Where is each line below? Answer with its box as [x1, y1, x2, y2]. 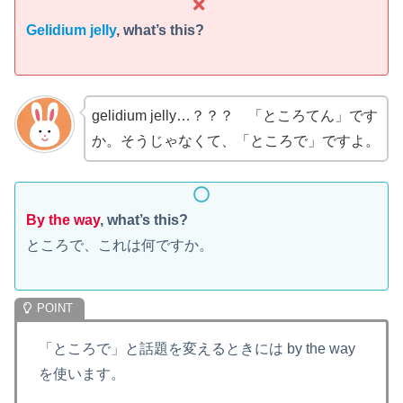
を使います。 [39, 365, 125, 381]
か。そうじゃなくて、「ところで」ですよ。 [91, 133, 380, 149]
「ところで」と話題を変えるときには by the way [39, 340, 355, 356]
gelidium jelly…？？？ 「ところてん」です [91, 108, 378, 124]
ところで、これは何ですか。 [26, 237, 213, 254]
